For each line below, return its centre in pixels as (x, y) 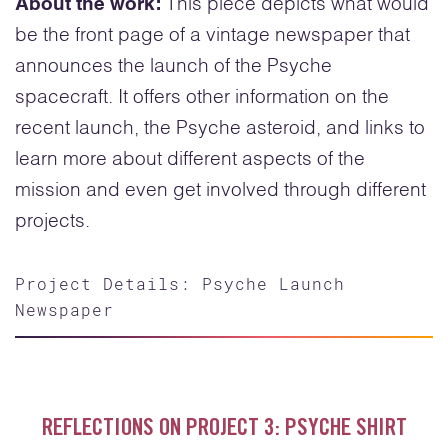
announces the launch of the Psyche (173, 67)
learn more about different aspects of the (190, 160)
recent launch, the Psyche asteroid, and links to (220, 129)
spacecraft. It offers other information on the (202, 98)
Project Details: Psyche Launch (180, 283)
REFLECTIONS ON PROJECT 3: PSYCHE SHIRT (224, 429)
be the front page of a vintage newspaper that (212, 36)
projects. (52, 222)
